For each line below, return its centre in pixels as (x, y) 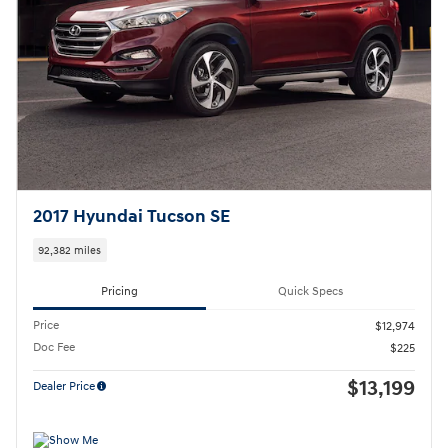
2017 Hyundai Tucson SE (131, 217)
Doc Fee (54, 348)
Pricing (119, 291)
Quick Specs (310, 291)
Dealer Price (64, 387)
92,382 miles (70, 250)
